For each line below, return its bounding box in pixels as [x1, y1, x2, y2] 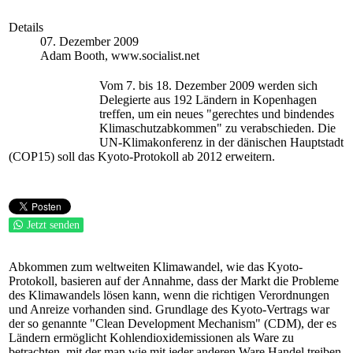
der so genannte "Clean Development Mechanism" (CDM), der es [9, 317, 336, 330]
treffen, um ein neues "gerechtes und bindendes [99, 107, 334, 121]
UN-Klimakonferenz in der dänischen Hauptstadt [99, 136, 344, 149]
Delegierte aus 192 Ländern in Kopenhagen [99, 93, 317, 106]
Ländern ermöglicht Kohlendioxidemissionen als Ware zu [9, 331, 294, 344]
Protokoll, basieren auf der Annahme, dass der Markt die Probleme [9, 274, 339, 288]
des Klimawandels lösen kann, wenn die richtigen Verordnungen [9, 288, 329, 302]
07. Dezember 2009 [40, 35, 139, 48]
